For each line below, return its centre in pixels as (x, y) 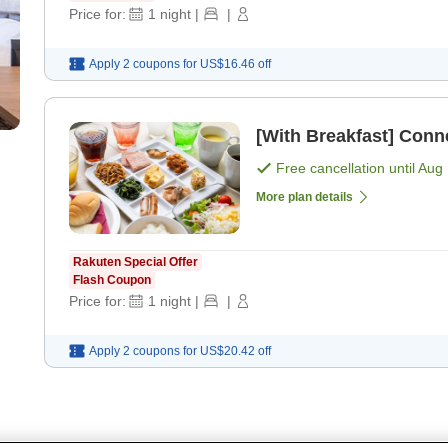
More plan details (304, 196)
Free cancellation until (347, 167)
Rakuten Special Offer (135, 261)
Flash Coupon (112, 279)
